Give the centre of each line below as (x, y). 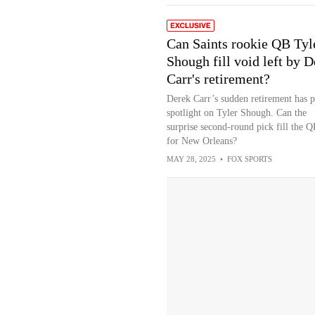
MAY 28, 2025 (191, 159)
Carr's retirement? (218, 79)
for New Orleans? (201, 141)
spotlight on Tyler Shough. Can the (236, 113)
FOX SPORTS (249, 159)
